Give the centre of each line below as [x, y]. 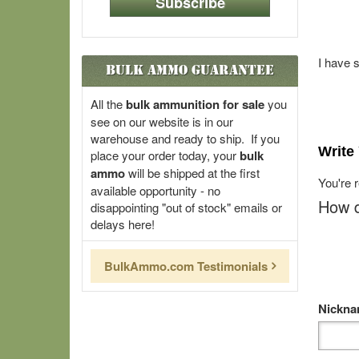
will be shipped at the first [192, 173]
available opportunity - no [155, 190]
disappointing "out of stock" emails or [186, 207]
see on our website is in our [162, 121]
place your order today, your [165, 155]
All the [108, 104]
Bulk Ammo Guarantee [190, 70]
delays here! [123, 224]
